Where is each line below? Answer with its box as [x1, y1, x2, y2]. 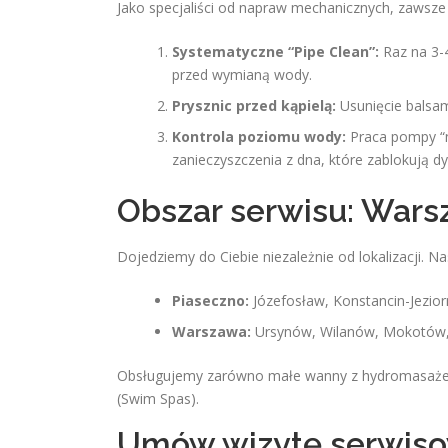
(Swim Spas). [117, 389, 199, 408]
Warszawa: [172, 322, 251, 341]
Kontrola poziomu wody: [172, 127, 346, 146]
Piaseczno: [172, 291, 249, 310]
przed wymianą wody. [172, 65, 312, 84]
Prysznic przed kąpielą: [172, 96, 336, 115]
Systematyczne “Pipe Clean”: [172, 42, 379, 61]
